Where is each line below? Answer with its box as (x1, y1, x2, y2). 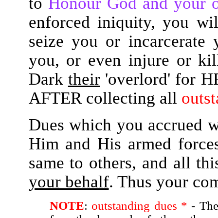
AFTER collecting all (28, 89, 182, 107)
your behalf (28, 172, 109, 191)
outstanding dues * (91, 199, 187, 212)
